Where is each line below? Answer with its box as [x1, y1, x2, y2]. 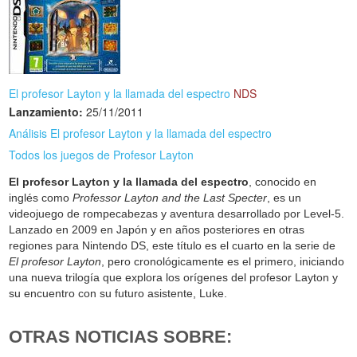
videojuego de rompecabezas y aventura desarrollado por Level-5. [9, 207, 345, 221]
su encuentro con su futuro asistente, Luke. [9, 287, 228, 300]
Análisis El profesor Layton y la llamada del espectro [9, 125, 273, 142]
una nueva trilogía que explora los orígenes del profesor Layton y [9, 271, 339, 284]
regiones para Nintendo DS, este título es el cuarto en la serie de [9, 239, 336, 253]
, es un [267, 191, 302, 205]
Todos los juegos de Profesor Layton [9, 147, 194, 163]
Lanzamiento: [9, 104, 84, 120]
